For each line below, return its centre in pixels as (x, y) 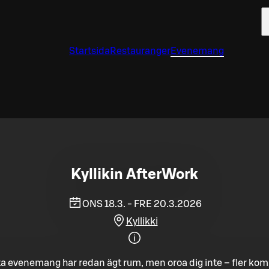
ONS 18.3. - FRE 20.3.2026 (142, 204)
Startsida (89, 51)
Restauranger (140, 51)
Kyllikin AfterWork (134, 174)
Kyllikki (142, 221)
